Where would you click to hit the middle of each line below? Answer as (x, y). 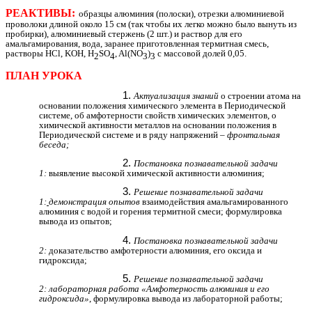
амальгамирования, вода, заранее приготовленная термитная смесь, (137, 44)
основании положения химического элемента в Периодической (162, 105)
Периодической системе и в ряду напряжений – (133, 134)
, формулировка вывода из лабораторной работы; (186, 299)
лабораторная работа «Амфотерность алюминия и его (159, 289)
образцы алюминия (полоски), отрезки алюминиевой (181, 14)
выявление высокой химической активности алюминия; (156, 173)
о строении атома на (260, 95)
